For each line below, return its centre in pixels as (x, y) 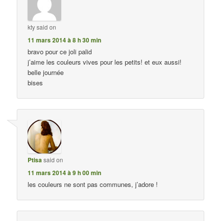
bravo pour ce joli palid (60, 51)
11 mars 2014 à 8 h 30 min (65, 40)
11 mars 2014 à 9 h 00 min (65, 173)
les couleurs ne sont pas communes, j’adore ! (93, 184)
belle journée (46, 72)
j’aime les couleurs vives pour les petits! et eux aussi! (105, 62)
